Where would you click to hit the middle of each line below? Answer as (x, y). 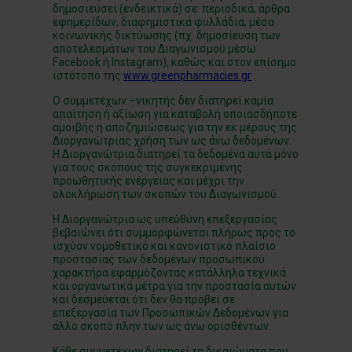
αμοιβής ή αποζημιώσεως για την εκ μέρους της (175, 127)
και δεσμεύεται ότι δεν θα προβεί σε (144, 299)
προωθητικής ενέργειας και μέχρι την (149, 181)
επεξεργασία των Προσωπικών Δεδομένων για (171, 313)
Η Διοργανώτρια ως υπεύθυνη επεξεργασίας (165, 219)
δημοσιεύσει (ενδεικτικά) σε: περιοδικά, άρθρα (172, 9)
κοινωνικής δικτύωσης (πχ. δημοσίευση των (167, 35)
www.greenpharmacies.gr (188, 75)
